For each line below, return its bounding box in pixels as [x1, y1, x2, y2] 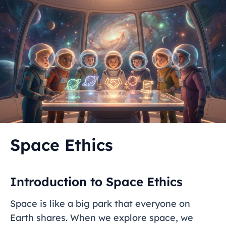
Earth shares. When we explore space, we [10, 212, 193, 224]
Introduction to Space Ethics [10, 174, 183, 190]
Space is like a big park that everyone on [10, 198, 190, 210]
